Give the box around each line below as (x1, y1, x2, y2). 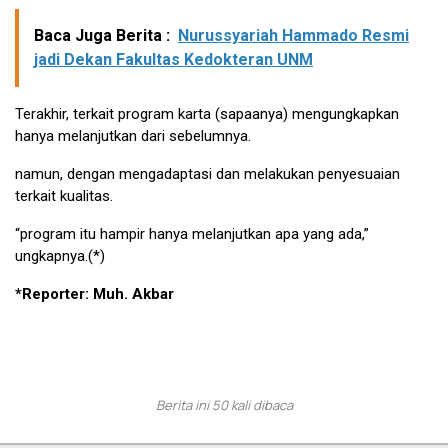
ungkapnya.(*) (15, 247, 105, 266)
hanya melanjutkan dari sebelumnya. (15, 127, 251, 146)
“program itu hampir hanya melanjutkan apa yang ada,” (15, 225, 369, 244)
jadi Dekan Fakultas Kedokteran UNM (34, 50, 313, 70)
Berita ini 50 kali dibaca (155, 396, 293, 415)
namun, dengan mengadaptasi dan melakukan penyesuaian (15, 165, 400, 184)
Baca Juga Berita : (34, 26, 170, 46)
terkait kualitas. (15, 187, 113, 206)
